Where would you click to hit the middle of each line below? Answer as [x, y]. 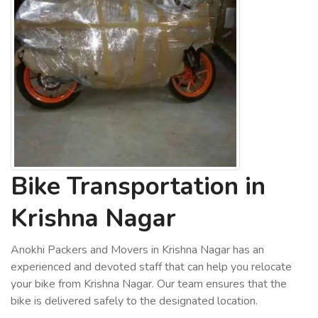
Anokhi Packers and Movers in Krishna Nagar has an [137, 250]
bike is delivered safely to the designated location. [134, 301]
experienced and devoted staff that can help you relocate [151, 267]
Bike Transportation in [138, 186]
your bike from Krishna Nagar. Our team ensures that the [149, 284]
